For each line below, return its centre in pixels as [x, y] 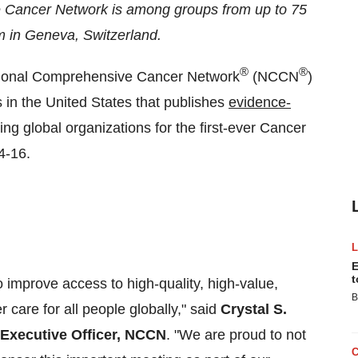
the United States [77, 102]
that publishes [180, 102]
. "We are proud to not [236, 335]
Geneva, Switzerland [91, 35]
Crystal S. [254, 309]
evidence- [260, 102]
